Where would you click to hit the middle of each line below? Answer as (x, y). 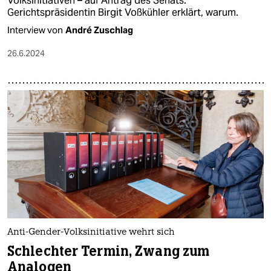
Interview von (35, 30)
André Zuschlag (99, 30)
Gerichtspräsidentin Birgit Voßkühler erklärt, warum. (123, 12)
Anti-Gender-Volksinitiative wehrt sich (91, 232)
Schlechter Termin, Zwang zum (109, 251)
